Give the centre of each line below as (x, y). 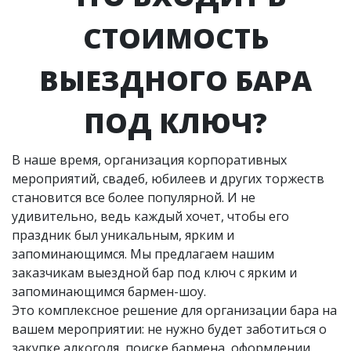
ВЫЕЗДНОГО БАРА (175, 80)
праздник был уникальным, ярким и (123, 235)
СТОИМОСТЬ (175, 38)
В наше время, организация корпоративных (149, 159)
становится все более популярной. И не (134, 197)
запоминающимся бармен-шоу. (109, 291)
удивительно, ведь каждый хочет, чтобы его (150, 216)
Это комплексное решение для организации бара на (174, 310)
